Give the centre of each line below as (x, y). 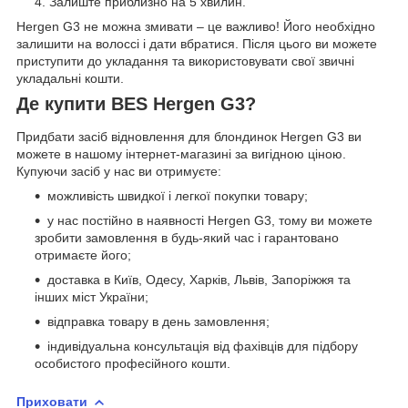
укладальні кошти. (70, 79)
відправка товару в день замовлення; (158, 321)
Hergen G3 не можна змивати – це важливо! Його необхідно (196, 27)
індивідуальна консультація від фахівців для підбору (203, 346)
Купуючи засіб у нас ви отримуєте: (119, 171)
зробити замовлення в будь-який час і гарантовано (187, 237)
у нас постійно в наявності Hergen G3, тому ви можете (210, 220)
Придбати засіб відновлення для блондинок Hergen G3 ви (189, 136)
